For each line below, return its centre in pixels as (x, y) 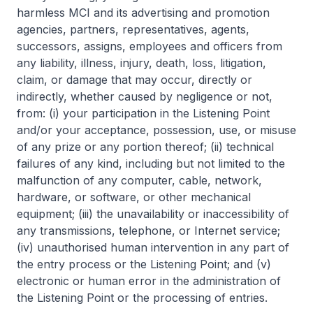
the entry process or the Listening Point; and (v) (144, 264)
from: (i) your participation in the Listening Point (143, 113)
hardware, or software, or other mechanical (134, 197)
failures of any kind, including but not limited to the (151, 163)
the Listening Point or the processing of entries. (142, 298)
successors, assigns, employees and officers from (150, 46)
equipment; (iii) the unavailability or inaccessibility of (153, 214)
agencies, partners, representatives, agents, (133, 29)
